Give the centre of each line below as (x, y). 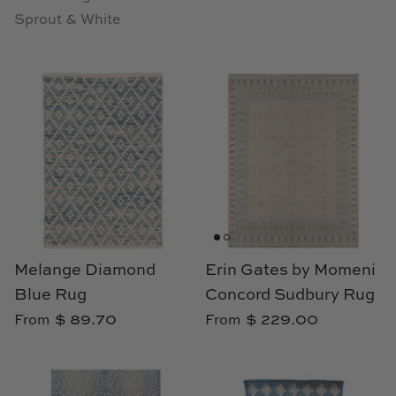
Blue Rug (50, 296)
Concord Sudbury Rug (290, 296)
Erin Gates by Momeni (290, 271)
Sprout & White (68, 21)
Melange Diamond (85, 271)
